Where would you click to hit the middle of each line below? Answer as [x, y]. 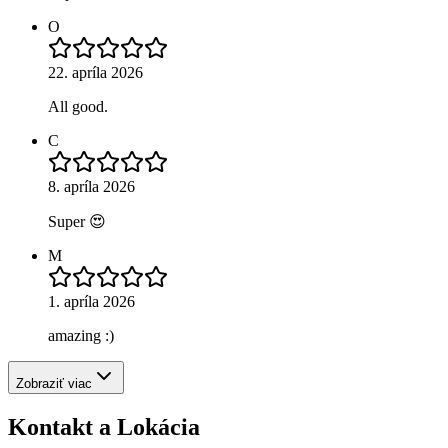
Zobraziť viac [54, 384]
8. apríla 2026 [91, 187]
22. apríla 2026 [95, 73]
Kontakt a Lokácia [104, 427]
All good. [78, 107]
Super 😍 [77, 222]
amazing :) [81, 336]
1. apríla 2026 [91, 302]
